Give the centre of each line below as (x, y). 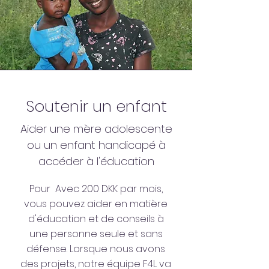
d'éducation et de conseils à (96, 219)
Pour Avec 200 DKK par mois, (96, 189)
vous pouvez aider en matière (96, 204)
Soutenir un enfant (96, 106)
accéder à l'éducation (96, 161)
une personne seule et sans (96, 234)
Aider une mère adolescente (96, 129)
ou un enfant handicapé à (96, 145)
